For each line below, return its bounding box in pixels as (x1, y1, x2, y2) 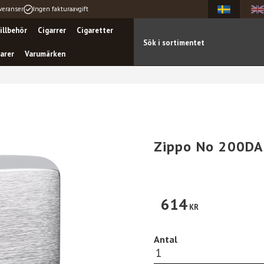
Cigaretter (77, 25, 113, 35)
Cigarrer (38, 25, 66, 35)
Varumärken (25, 48, 65, 59)
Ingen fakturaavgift (33, 5, 88, 14)
